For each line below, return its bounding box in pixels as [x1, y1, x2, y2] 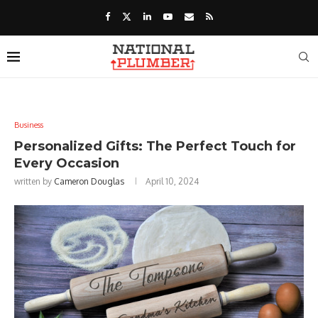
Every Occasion [14, 155, 119, 171]
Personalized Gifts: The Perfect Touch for [14, 138, 296, 154]
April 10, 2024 [146, 176, 199, 187]
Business [14, 120, 43, 130]
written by [14, 176, 54, 187]
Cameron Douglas [54, 176, 124, 187]
